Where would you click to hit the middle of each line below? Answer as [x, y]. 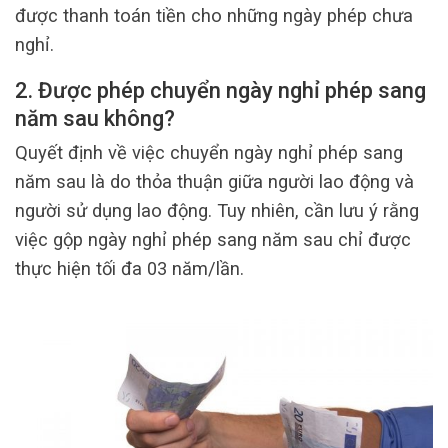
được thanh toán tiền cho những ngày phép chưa [214, 15]
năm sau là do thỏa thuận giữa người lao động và [214, 181]
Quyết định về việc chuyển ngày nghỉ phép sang [209, 152]
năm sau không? [95, 119]
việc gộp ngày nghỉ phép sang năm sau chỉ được [213, 239]
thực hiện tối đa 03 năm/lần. [129, 268]
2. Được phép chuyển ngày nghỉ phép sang [220, 91]
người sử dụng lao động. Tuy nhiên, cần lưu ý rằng [217, 210]
